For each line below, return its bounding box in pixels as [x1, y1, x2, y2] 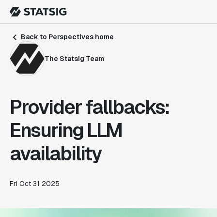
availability [10, 141, 102, 166]
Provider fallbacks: [10, 94, 170, 120]
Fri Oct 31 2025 [10, 179, 60, 188]
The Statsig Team [45, 54, 104, 63]
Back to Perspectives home [19, 32, 114, 41]
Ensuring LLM [10, 118, 122, 143]
